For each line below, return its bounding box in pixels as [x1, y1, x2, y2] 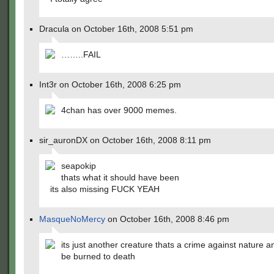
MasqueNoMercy [39, 214, 105, 224]
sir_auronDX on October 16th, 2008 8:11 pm [39, 135, 211, 145]
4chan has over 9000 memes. [61, 105, 177, 115]
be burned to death [61, 251, 135, 261]
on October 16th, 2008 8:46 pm [105, 214, 229, 224]
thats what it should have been [61, 172, 179, 182]
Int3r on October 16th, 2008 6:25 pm [39, 80, 181, 89]
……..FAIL [61, 50, 101, 59]
